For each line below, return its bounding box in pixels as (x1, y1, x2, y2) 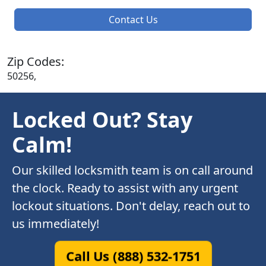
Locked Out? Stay (12, 105, 192, 134)
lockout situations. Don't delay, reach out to (12, 198, 250, 214)
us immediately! (12, 216, 99, 232)
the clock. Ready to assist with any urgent (12, 180, 238, 197)
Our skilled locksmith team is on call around (12, 162, 253, 179)
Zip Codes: (7, 53, 64, 70)
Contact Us (108, 13, 158, 27)
